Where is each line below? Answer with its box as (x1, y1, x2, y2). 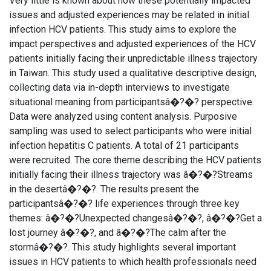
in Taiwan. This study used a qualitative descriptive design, (9, 67, 256, 79)
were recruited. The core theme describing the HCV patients (9, 154, 261, 166)
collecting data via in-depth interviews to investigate (9, 82, 230, 93)
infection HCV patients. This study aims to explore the (9, 24, 237, 35)
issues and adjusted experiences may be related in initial (9, 9, 249, 21)
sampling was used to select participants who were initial (9, 125, 252, 137)
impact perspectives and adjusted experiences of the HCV (9, 38, 256, 50)
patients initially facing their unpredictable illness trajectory (9, 53, 258, 64)
